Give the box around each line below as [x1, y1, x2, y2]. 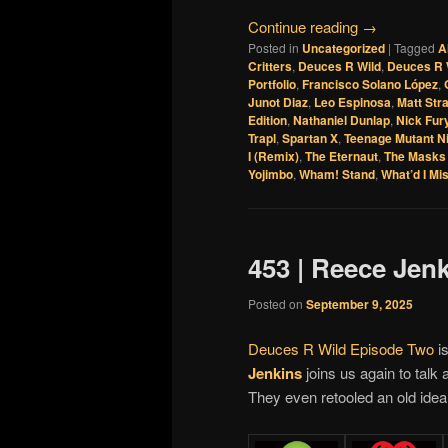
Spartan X [282, 129, 338, 148]
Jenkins [248, 362, 302, 385]
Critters [248, 57, 292, 76]
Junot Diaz [248, 93, 308, 112]
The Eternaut [305, 147, 378, 166]
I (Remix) [248, 147, 299, 166]
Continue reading [248, 16, 362, 38]
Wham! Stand [299, 165, 375, 184]
